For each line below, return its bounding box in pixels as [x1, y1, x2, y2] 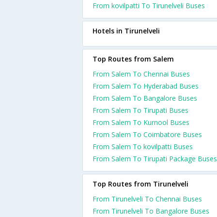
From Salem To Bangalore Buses [93, 93, 197, 103]
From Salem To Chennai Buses [93, 69, 190, 78]
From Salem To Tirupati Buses [93, 106, 188, 115]
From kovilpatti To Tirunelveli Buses [93, 1, 205, 10]
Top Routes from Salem [93, 54, 174, 63]
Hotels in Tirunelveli [93, 26, 160, 35]
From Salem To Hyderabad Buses [93, 81, 199, 91]
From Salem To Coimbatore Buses [93, 130, 202, 139]
